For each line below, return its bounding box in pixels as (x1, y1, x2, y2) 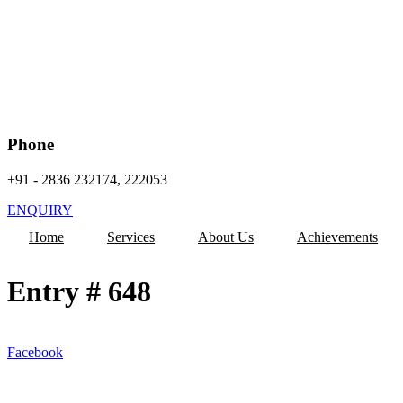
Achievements (297, 228, 378, 245)
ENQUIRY (7, 201, 73, 218)
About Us (198, 228, 254, 245)
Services (107, 228, 155, 245)
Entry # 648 (7, 275, 151, 309)
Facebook (7, 344, 63, 360)
